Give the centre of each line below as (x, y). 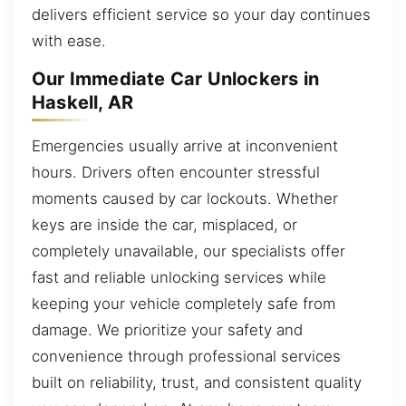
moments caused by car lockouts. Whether (185, 198)
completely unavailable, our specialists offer (188, 251)
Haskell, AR (83, 103)
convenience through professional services (186, 356)
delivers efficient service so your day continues (201, 14)
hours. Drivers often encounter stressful (176, 172)
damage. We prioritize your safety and (167, 329)
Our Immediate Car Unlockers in (176, 79)
